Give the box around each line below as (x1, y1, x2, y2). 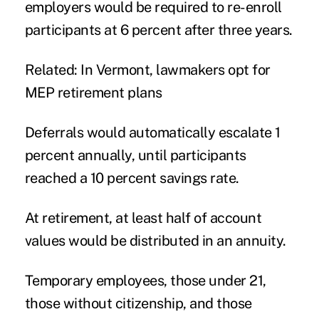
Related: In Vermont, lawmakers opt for (24, 61, 271, 79)
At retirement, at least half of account (24, 209, 262, 227)
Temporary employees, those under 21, (24, 272, 266, 290)
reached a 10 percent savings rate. (24, 169, 239, 187)
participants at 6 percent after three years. (24, 21, 293, 39)
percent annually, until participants (24, 147, 246, 164)
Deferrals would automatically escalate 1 (24, 124, 281, 142)
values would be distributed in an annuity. (24, 232, 286, 250)
